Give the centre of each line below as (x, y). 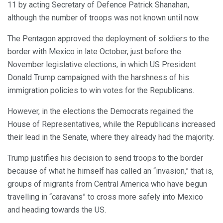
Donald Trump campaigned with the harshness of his (98, 78)
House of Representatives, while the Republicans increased (111, 124)
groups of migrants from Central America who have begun (107, 184)
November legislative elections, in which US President (102, 65)
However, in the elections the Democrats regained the (101, 111)
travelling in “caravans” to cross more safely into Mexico (105, 197)
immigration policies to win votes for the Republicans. (101, 91)
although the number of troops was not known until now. (104, 18)
